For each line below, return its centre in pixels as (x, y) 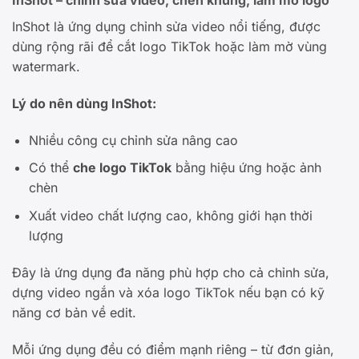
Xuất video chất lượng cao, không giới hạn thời (170, 215)
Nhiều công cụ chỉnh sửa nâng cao (133, 140)
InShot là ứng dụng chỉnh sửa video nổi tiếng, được (166, 27)
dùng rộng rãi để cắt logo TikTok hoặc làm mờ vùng (169, 47)
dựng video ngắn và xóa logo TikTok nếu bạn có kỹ (168, 292)
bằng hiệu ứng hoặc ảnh (246, 168)
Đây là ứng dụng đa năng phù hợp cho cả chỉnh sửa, (171, 272)
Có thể (50, 168)
